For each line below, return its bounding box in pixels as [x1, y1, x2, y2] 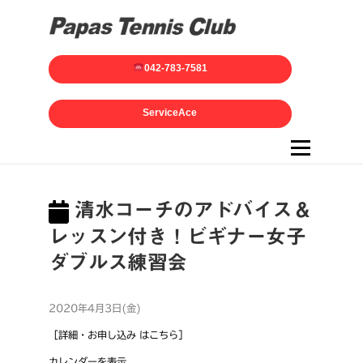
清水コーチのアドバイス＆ [68, 199, 312, 220]
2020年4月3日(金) [48, 302, 141, 313]
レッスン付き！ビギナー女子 [48, 225, 305, 246]
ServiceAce [143, 107, 198, 119]
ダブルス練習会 [48, 251, 187, 272]
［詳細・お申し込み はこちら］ [48, 329, 188, 340]
